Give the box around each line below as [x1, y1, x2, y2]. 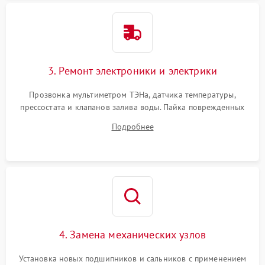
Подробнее [111, 121, 154, 132]
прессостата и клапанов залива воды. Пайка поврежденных [20, 102, 245, 113]
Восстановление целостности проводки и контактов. [32, 127, 233, 138]
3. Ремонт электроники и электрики [48, 64, 217, 78]
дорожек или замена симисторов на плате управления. [28, 114, 237, 125]
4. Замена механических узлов [59, 228, 206, 242]
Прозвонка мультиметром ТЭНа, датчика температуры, [29, 89, 236, 101]
